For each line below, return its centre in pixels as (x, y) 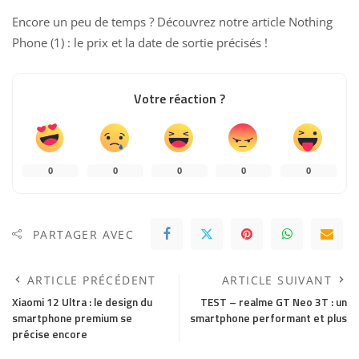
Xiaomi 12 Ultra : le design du (82, 303)
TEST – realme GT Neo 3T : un (274, 303)
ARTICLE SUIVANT (277, 280)
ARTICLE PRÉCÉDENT (92, 280)
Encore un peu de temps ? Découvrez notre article (150, 22)
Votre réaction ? (179, 99)
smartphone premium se (72, 319)
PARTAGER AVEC (84, 234)
